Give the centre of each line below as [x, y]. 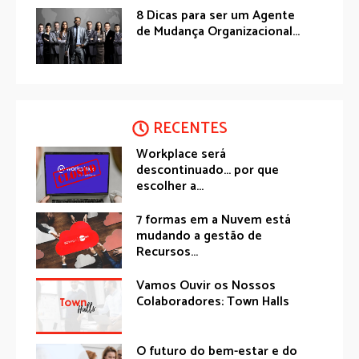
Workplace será [182, 155]
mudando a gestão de [200, 236]
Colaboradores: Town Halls [213, 302]
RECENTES [190, 129]
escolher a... [170, 187]
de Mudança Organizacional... [218, 31]
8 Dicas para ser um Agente [216, 15]
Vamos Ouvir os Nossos [206, 286]
